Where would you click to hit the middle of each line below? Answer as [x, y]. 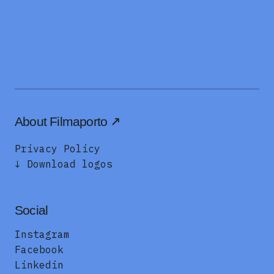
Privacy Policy [57, 149]
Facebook [39, 250]
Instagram [42, 235]
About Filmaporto [61, 122]
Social [31, 210]
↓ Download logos [64, 164]
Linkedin [39, 265]
